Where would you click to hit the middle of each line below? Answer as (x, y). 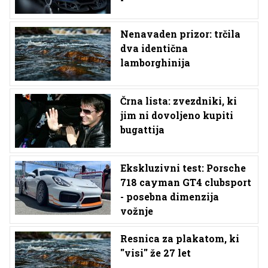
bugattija (142, 129)
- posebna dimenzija (170, 196)
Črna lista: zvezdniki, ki (179, 100)
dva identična (154, 48)
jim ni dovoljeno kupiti (177, 115)
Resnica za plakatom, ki (180, 238)
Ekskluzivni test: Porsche (183, 167)
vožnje (137, 211)
